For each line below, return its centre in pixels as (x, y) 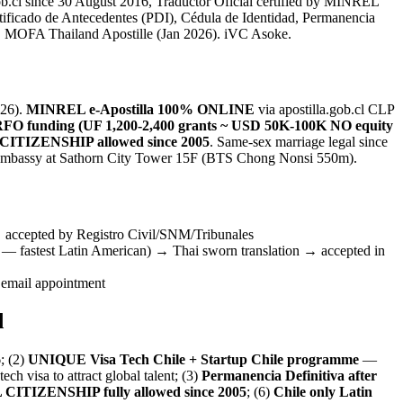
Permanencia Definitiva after (289, 376)
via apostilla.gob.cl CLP (324, 110)
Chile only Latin (323, 392)
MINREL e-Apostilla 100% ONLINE (140, 110)
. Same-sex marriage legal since (299, 142)
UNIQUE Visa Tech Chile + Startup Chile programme (193, 360)
